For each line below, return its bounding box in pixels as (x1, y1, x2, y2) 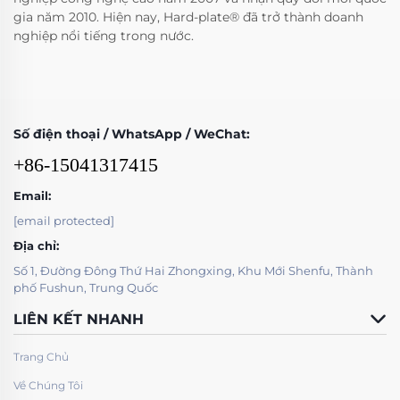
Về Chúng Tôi (13, 379, 83, 393)
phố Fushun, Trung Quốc (13, 280, 158, 296)
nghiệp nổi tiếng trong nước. (13, 28, 194, 45)
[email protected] (13, 213, 114, 229)
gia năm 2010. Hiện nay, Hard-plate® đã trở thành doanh (13, 9, 363, 26)
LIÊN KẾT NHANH (13, 311, 144, 329)
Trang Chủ (13, 350, 69, 364)
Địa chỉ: (13, 238, 59, 254)
